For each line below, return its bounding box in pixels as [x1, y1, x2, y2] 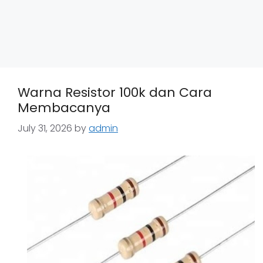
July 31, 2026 [18, 122, 72, 135]
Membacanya [18, 99, 110, 117]
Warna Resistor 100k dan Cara [18, 83, 212, 102]
